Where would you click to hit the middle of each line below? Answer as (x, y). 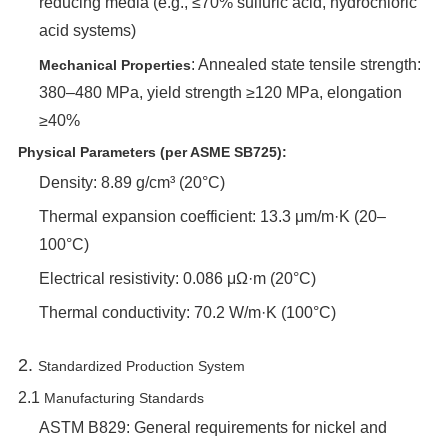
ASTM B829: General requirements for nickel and (212, 427)
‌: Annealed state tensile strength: (305, 64)
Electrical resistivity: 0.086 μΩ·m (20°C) (177, 278)
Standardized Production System (141, 366)
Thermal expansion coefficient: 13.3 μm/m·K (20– (212, 216)
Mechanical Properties (114, 65)
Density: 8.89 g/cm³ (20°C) (131, 182)
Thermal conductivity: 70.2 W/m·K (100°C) (187, 312)
